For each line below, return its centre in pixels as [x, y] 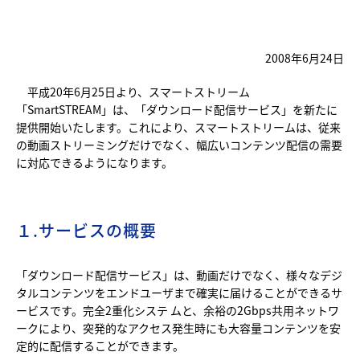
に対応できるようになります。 [94, 162]
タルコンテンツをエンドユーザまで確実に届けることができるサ [179, 292]
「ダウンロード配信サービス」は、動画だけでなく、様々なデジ [179, 275]
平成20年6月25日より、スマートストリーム [133, 92]
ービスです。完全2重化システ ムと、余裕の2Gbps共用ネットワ [178, 310]
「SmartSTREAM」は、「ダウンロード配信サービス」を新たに [177, 109]
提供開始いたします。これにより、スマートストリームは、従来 [178, 127]
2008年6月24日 [305, 58]
